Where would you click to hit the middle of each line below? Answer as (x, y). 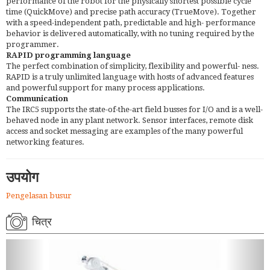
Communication (37, 98)
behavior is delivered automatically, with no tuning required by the (130, 33)
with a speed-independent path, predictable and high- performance (131, 22)
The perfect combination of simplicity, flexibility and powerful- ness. (133, 66)
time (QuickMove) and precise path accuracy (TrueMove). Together (131, 11)
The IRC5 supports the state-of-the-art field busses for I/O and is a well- (134, 109)
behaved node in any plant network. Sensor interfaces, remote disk (130, 120)
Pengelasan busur (39, 195)
